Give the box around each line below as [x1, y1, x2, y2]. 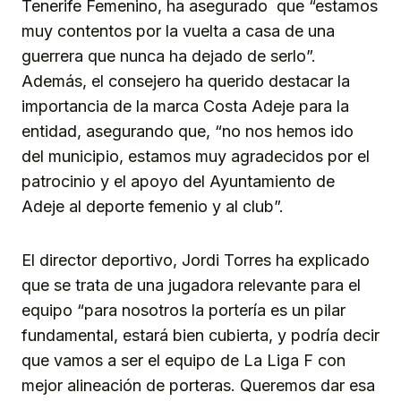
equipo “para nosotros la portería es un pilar [21, 300, 346, 320]
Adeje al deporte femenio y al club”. [21, 196, 284, 216]
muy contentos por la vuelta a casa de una [21, 21, 335, 40]
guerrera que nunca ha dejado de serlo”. [21, 46, 316, 65]
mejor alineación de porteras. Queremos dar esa [21, 375, 375, 395]
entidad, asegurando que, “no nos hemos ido [21, 121, 354, 141]
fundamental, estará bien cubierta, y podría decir [21, 325, 380, 345]
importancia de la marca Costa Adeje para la [21, 96, 349, 115]
